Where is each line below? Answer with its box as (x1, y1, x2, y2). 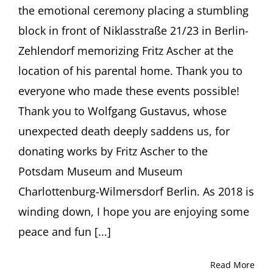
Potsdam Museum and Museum (18, 163, 183, 179)
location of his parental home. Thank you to (18, 63, 243, 78)
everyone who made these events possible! (18, 83, 239, 98)
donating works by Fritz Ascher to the (18, 143, 208, 158)
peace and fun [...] (18, 224, 111, 239)
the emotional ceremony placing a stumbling (18, 2, 249, 18)
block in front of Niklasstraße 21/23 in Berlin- (18, 23, 249, 38)
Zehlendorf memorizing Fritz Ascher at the (18, 43, 233, 58)
